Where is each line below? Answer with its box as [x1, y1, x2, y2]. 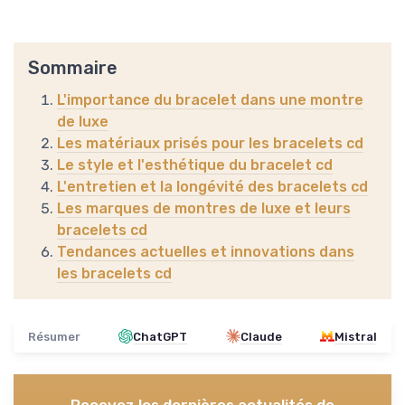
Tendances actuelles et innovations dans [57, 242, 354, 260]
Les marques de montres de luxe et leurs [57, 199, 351, 217]
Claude [240, 329, 282, 344]
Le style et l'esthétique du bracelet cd [57, 155, 333, 174]
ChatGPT [133, 329, 188, 344]
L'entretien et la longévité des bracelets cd [57, 177, 368, 195]
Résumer [28, 329, 80, 344]
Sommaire [28, 56, 118, 79]
